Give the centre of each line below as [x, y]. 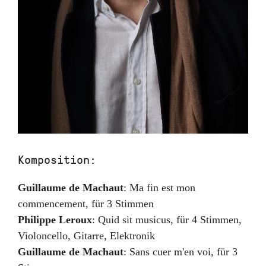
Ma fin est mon [162, 188]
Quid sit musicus [134, 220]
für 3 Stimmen [123, 204]
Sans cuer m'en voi [170, 252]
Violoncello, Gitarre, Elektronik [86, 236]
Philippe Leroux [55, 220]
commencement [52, 204]
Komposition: [57, 159]
